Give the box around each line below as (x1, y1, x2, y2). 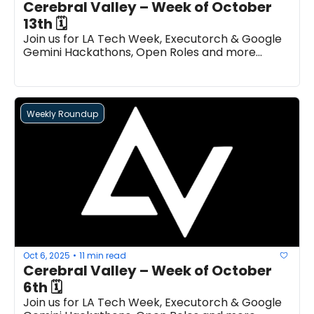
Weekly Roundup (27, 108, 98, 120)
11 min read (79, 249, 126, 261)
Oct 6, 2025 (23, 249, 70, 261)
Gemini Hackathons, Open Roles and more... (23, 44, 262, 60)
